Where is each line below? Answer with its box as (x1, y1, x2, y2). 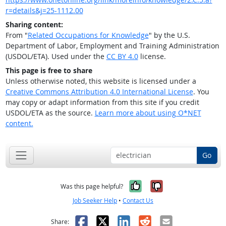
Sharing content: (5, 20, 63, 30)
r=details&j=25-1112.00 (5, 6, 83, 16)
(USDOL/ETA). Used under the (5, 51, 106, 62)
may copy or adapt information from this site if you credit (5, 97, 199, 107)
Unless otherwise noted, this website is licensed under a (5, 76, 196, 86)
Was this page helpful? (61, 182, 123, 191)
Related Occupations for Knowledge (27, 30, 149, 40)
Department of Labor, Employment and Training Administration (5, 41, 219, 51)
